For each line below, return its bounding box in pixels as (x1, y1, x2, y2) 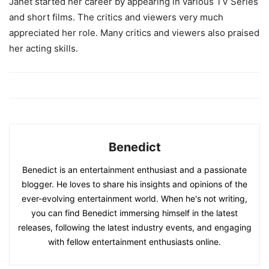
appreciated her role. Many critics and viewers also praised (9, 27, 259, 39)
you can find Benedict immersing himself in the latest (31, 208, 238, 219)
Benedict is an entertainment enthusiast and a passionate (22, 165, 247, 175)
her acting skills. (9, 43, 78, 55)
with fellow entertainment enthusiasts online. (48, 237, 221, 247)
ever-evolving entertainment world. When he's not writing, (22, 193, 247, 204)
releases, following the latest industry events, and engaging (17, 222, 252, 233)
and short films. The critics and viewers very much (9, 11, 223, 23)
